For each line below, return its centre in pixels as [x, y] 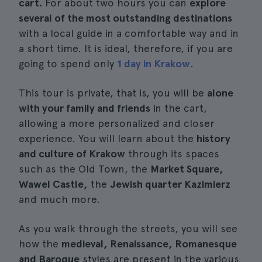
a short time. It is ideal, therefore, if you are [126, 48]
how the [40, 244]
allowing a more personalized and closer [117, 123]
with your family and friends [85, 108]
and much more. [59, 199]
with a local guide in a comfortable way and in [129, 33]
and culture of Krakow [72, 154]
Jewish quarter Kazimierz [170, 184]
